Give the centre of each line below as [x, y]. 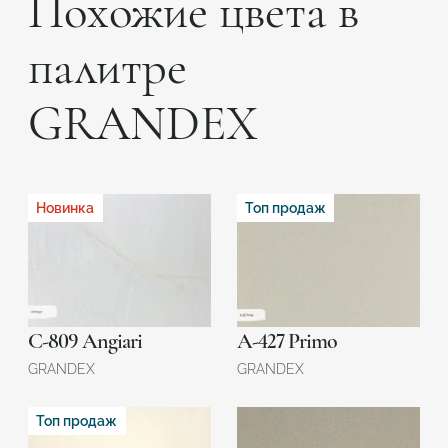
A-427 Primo [286, 341]
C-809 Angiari [85, 341]
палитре [107, 68]
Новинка [65, 208]
